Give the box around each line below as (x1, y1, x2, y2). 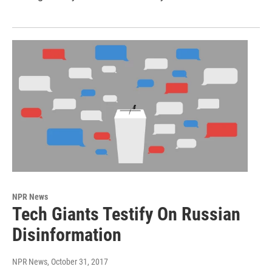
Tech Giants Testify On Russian (12, 203, 240, 225)
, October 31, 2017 (47, 256, 108, 267)
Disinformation (12, 223, 121, 245)
